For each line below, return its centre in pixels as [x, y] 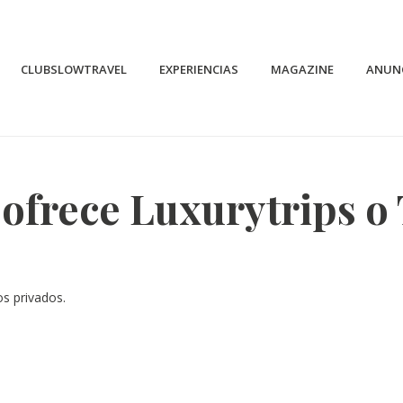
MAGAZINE [302, 69]
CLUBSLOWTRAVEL [74, 69]
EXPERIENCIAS [199, 69]
